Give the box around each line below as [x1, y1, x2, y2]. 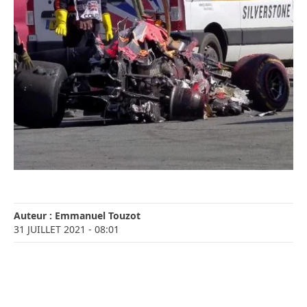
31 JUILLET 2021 [14, 223, 86, 236]
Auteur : [14, 209, 55, 223]
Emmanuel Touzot [55, 209, 140, 223]
